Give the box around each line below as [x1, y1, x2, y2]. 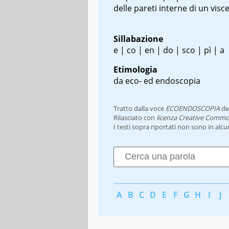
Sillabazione [113, 33, 163, 44]
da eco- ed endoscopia [113, 75, 200, 86]
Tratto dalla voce [113, 103, 166, 113]
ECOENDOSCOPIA [166, 103, 220, 113]
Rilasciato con [113, 112, 156, 122]
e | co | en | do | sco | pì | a [113, 44, 224, 56]
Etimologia [113, 63, 157, 75]
